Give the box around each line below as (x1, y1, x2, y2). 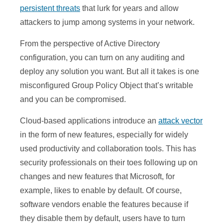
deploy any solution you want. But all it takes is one (20, 67, 199, 76)
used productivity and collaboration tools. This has (20, 144, 196, 153)
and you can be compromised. (20, 95, 126, 104)
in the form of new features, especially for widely (20, 130, 188, 139)
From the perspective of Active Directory (20, 39, 160, 48)
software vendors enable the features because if (20, 200, 188, 209)
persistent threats (20, 4, 80, 13)
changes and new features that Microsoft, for (20, 172, 175, 181)
